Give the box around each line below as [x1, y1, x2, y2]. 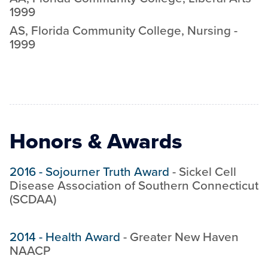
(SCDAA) [10, 190, 56, 208]
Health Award [45, 228, 120, 246]
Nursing [187, 22, 231, 39]
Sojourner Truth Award [45, 163, 169, 181]
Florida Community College [31, 22, 181, 39]
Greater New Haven [130, 228, 239, 246]
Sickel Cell [179, 163, 236, 181]
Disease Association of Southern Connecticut [10, 176, 258, 194]
